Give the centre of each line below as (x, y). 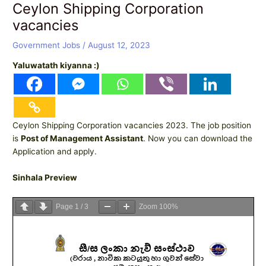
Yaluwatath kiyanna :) (56, 66)
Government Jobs (47, 45)
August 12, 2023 (119, 45)
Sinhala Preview (45, 178)
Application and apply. (55, 152)
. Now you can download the (198, 139)
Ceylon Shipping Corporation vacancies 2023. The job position (132, 126)
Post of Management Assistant (82, 139)
